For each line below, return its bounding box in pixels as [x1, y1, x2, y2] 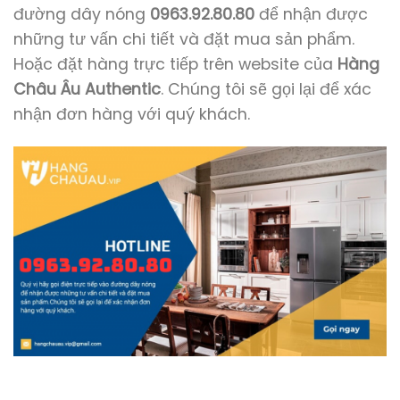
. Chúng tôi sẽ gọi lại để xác [161, 78, 371, 100]
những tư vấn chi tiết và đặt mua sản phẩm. [13, 28, 354, 50]
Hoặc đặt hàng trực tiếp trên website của [13, 53, 337, 75]
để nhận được [254, 3, 368, 25]
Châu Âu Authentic [13, 78, 161, 100]
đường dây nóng [13, 3, 146, 25]
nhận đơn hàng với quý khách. [13, 103, 250, 125]
